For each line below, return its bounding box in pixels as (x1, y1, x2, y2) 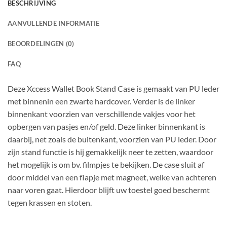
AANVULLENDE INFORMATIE (8, 19, 100, 28)
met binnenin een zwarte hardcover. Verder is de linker (8, 96, 195, 106)
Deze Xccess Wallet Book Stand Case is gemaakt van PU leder (8, 84, 219, 94)
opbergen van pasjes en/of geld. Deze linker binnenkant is (8, 122, 205, 132)
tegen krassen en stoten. (8, 198, 92, 208)
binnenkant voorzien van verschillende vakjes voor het (8, 109, 196, 119)
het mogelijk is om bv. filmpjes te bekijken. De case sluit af (8, 160, 204, 170)
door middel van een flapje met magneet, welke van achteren (8, 172, 216, 182)
